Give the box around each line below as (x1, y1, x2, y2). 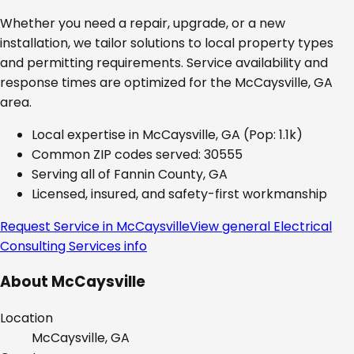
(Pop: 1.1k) (240, 125, 303, 144)
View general (190, 217, 273, 235)
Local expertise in (32, 125, 142, 144)
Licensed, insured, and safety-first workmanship (32, 184, 327, 203)
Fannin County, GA (114, 164, 228, 183)
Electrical (273, 217, 332, 235)
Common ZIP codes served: (32, 145, 204, 164)
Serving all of (32, 164, 114, 183)
